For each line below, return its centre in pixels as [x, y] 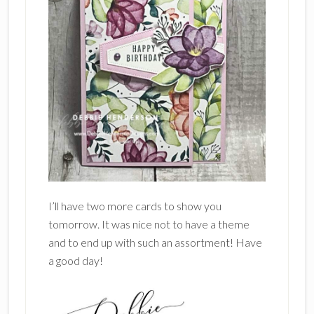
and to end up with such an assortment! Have [155, 242]
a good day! [75, 260]
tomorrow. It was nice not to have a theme [149, 224]
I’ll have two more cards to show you [135, 206]
